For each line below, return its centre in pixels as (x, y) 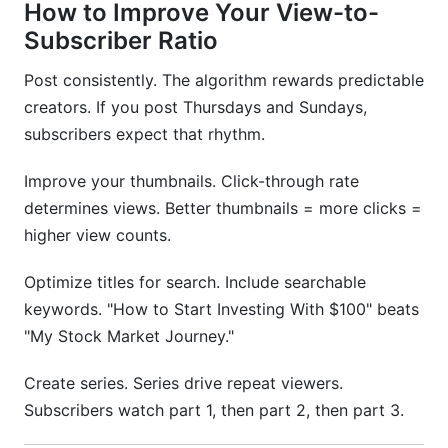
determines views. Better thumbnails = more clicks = (223, 208)
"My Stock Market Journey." (129, 336)
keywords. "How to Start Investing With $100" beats (221, 309)
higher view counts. (97, 235)
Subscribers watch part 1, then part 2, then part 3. (214, 410)
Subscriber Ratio (121, 40)
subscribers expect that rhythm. (144, 134)
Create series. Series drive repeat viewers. (183, 383)
